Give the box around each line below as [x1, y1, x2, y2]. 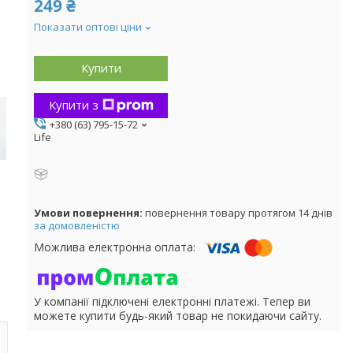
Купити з [48, 97, 98, 113]
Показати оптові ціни [34, 19, 142, 34]
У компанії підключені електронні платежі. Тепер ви [34, 293, 310, 309]
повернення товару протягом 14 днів [145, 205, 333, 220]
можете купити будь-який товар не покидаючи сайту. [34, 307, 321, 323]
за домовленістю [34, 217, 120, 232]
